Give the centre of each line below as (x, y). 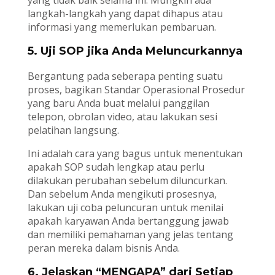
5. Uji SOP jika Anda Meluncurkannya (135, 51)
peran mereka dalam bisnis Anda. (103, 248)
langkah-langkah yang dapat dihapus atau (125, 13)
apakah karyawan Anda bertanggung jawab (128, 221)
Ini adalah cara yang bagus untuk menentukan (135, 153)
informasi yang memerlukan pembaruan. (122, 27)
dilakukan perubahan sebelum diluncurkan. (127, 180)
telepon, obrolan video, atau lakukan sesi (122, 116)
